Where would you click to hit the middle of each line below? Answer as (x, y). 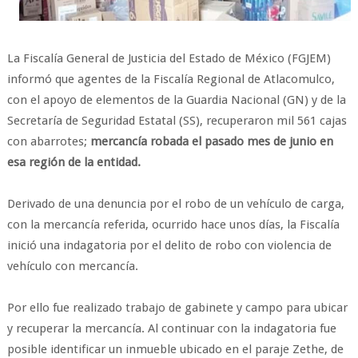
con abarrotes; (47, 142)
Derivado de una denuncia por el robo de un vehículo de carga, (175, 204)
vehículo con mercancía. (72, 267)
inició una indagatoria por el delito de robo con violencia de (169, 246)
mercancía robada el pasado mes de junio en (210, 142)
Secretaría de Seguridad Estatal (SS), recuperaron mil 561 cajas (177, 121)
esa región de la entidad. (74, 163)
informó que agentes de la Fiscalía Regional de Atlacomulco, (171, 80)
